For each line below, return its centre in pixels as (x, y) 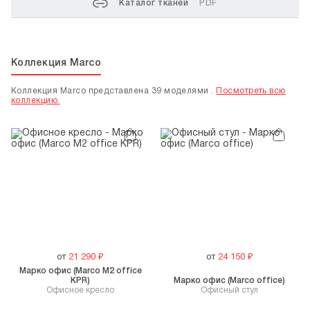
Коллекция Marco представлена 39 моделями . (114, 91)
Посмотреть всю (251, 91)
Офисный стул (230, 291)
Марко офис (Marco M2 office (80, 271)
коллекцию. (36, 101)
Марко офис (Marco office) (230, 281)
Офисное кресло (81, 291)
